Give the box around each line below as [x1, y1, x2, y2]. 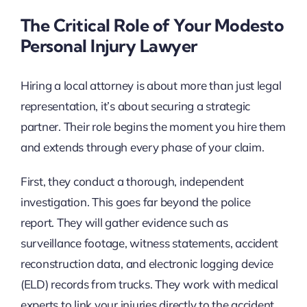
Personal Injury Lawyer [20, 35, 197, 57]
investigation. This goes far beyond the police [20, 194, 251, 209]
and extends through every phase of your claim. [20, 139, 265, 154]
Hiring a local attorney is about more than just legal [20, 77, 282, 93]
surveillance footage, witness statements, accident [20, 235, 279, 250]
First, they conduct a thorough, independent [20, 173, 245, 188]
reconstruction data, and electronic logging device [20, 256, 274, 271]
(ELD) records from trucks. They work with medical [20, 276, 278, 291]
